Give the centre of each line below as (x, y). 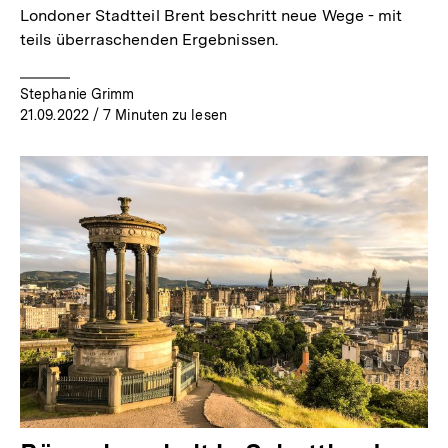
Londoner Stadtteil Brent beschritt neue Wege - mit (211, 15)
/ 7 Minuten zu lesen (157, 114)
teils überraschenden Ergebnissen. (149, 39)
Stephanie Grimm (77, 93)
